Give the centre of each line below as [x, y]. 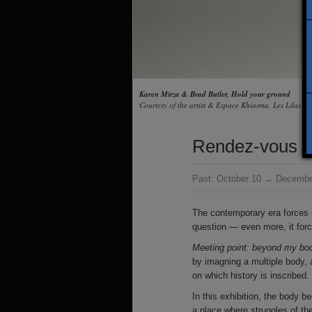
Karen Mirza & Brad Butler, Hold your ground [215, 94]
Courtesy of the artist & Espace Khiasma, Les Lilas [220, 105]
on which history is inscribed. [251, 275]
